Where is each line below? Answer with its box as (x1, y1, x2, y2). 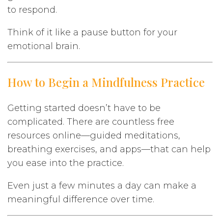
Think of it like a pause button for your (7, 27, 177, 38)
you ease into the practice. (7, 157, 124, 168)
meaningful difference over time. (7, 193, 154, 205)
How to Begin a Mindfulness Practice (7, 74, 205, 90)
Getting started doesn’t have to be (7, 102, 161, 113)
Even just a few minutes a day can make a (7, 180, 196, 191)
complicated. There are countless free (7, 116, 174, 127)
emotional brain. (7, 40, 80, 52)
